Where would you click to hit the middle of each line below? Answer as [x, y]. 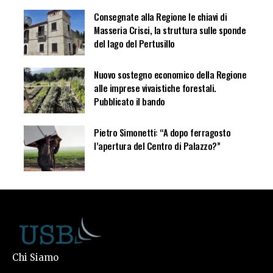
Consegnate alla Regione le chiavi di [160, 17]
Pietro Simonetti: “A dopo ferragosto [162, 133]
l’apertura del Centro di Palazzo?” [157, 146]
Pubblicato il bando [129, 101]
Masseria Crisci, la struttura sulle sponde [170, 30]
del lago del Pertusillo [134, 44]
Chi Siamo [35, 258]
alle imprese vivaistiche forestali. [155, 88]
